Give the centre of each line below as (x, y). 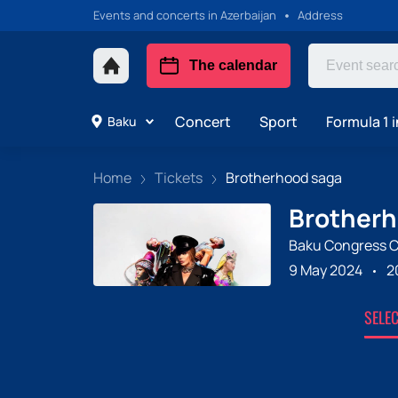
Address (320, 15)
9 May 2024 (325, 270)
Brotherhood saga (283, 178)
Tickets (178, 178)
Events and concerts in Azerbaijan (184, 15)
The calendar (233, 65)
